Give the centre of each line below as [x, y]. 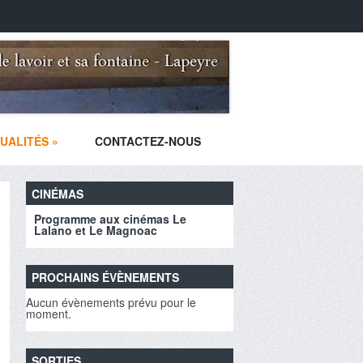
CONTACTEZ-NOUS [148, 141]
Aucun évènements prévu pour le [111, 302]
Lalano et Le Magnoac [96, 230]
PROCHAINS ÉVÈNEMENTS [105, 277]
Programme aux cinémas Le [110, 219]
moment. [49, 314]
